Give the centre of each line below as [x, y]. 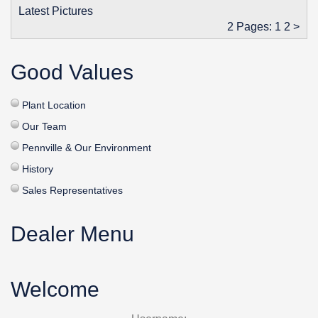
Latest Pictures [56, 11]
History [38, 169]
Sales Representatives [72, 190]
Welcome [55, 289]
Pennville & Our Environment [87, 147]
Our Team [44, 126]
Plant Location [54, 105]
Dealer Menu [72, 234]
